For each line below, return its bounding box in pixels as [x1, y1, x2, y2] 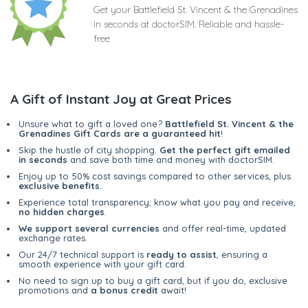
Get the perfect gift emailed [159, 144, 290, 155]
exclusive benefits [19, 179, 100, 191]
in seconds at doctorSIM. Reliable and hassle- [93, 17, 284, 30]
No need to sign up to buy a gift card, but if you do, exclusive [19, 274, 287, 286]
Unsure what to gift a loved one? [19, 118, 165, 129]
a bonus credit [91, 284, 158, 296]
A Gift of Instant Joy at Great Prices [10, 90, 232, 107]
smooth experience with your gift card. [19, 258, 186, 269]
